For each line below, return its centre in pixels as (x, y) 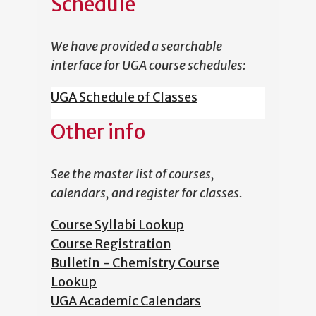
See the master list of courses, (133, 174)
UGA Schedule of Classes (124, 97)
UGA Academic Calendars (126, 301)
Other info (98, 132)
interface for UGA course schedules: (148, 66)
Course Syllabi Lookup (117, 225)
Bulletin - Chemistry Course (135, 263)
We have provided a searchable (136, 47)
